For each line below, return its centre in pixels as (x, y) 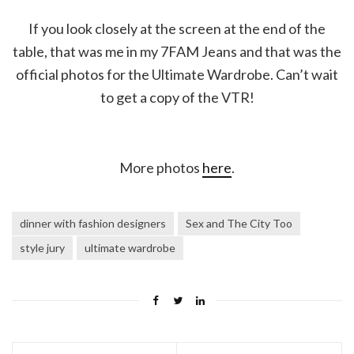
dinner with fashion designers (93, 224)
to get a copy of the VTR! (177, 98)
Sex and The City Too (239, 224)
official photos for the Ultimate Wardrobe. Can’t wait (177, 75)
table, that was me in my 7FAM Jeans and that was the (177, 52)
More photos (161, 168)
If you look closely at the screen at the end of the (177, 29)
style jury (42, 248)
